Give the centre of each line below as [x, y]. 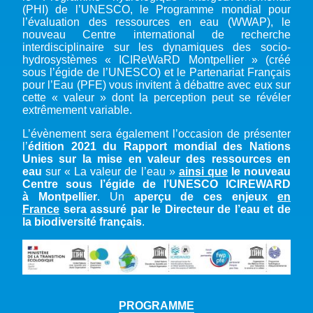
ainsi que [203, 171]
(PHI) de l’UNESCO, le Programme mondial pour [156, 9]
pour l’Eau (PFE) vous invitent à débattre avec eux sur [156, 85]
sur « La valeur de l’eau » [110, 171]
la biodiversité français [82, 221]
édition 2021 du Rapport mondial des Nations [159, 146]
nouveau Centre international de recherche [156, 34]
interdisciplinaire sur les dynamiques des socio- [156, 47]
